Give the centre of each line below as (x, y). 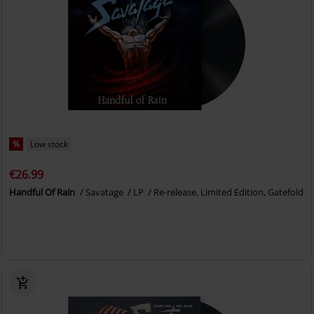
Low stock (49, 144)
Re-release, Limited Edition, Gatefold (229, 192)
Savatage (106, 192)
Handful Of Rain (43, 192)
